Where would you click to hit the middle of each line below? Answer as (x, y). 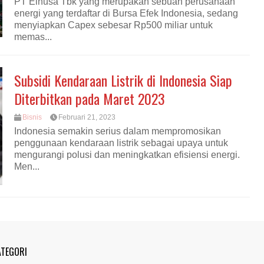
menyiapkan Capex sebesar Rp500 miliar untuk (113, 25)
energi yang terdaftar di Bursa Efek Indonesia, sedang (126, 13)
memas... (33, 37)
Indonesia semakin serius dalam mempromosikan (118, 131)
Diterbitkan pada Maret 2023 (90, 98)
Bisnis (32, 117)
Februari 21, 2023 (87, 117)
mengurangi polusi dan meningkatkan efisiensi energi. (127, 155)
